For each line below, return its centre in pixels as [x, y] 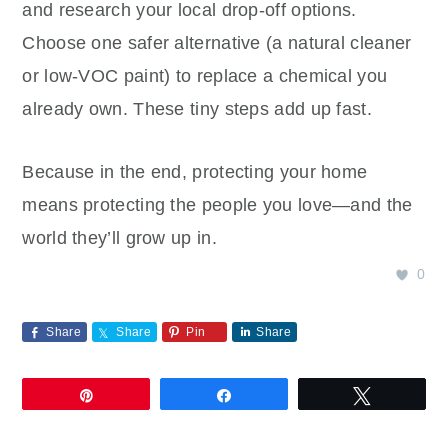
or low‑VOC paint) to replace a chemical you [205, 75]
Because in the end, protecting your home [195, 171]
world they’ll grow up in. [119, 237]
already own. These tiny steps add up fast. [197, 108]
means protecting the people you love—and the [217, 204]
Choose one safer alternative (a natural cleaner [217, 42]
